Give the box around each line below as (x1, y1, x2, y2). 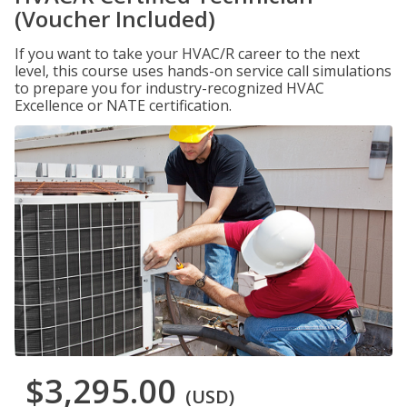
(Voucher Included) (15, 4, 215, 34)
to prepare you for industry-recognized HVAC (15, 78, 324, 98)
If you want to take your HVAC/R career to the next (15, 44, 360, 64)
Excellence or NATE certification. (15, 95, 232, 115)
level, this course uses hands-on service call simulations (15, 61, 392, 81)
